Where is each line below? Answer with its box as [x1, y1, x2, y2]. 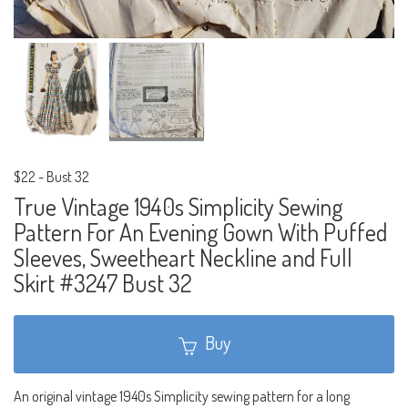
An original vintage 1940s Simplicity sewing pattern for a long [14, 386, 350, 405]
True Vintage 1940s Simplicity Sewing [14, 191, 342, 222]
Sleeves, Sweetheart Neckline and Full [14, 242, 352, 273]
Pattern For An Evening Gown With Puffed [14, 217, 387, 248]
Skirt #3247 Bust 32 [14, 268, 192, 299]
